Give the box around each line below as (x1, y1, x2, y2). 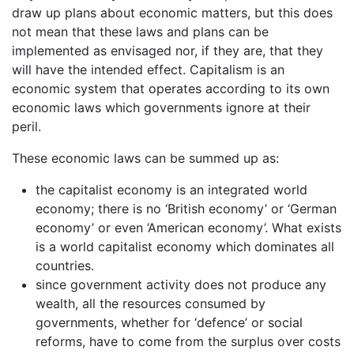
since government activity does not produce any (36, 276, 326, 292)
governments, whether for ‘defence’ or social (36, 314, 303, 330)
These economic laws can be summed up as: (12, 149, 279, 166)
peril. (12, 118, 41, 134)
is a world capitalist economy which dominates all (36, 238, 334, 254)
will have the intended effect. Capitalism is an (12, 61, 284, 77)
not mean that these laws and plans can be (12, 23, 269, 40)
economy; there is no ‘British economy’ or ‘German (36, 200, 337, 217)
